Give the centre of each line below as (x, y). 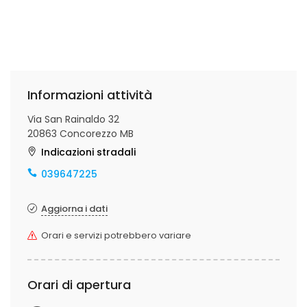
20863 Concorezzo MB (81, 134)
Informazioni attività (90, 95)
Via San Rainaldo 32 (73, 119)
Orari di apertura (79, 285)
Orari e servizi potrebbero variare (116, 235)
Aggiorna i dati (74, 209)
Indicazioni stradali (88, 152)
